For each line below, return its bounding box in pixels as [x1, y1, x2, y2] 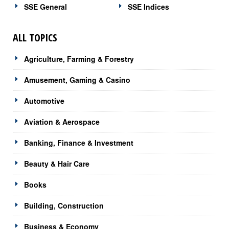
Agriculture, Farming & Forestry [24, 53, 134, 64]
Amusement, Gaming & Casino [24, 74, 130, 85]
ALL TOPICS [13, 30, 57, 44]
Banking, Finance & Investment [24, 137, 133, 148]
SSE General [24, 1, 67, 12]
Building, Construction [24, 200, 104, 211]
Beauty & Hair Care [24, 158, 89, 169]
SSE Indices [128, 1, 170, 12]
